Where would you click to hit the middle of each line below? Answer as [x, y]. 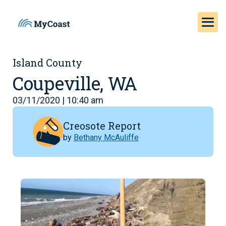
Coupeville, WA [75, 83]
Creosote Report [102, 125]
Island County [47, 63]
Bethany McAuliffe [106, 137]
